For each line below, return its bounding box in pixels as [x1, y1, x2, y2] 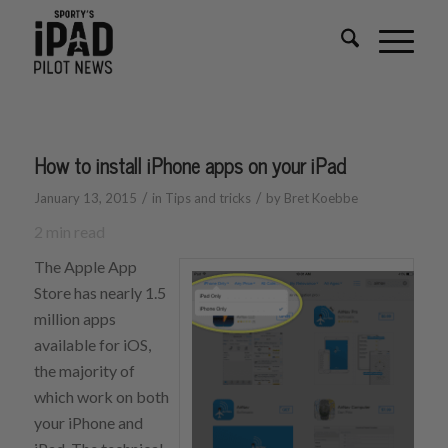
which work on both [33, 386, 169, 406]
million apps [33, 308, 116, 328]
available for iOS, [33, 334, 151, 354]
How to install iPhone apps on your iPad [33, 149, 346, 182]
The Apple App [33, 256, 137, 276]
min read [42, 222, 105, 241]
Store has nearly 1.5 [33, 282, 166, 302]
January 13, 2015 [33, 190, 137, 206]
